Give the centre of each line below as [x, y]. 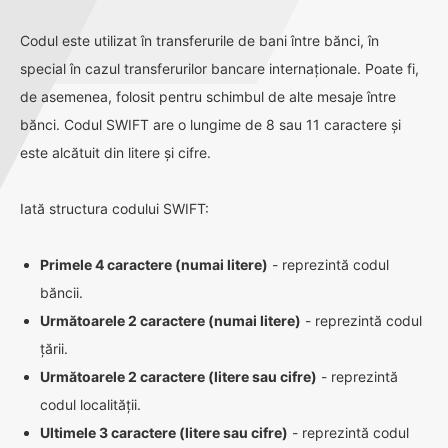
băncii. [61, 292]
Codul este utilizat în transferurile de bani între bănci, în [199, 40]
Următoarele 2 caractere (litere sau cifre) [178, 376]
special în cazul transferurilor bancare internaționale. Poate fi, [219, 68]
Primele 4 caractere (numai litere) [154, 264]
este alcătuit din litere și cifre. [115, 152]
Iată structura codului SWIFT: [114, 208]
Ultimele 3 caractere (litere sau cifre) [164, 432]
